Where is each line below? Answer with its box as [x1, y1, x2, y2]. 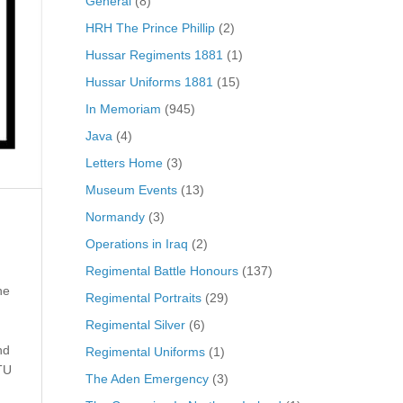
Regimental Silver [85, 317, 185, 332]
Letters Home [85, 155, 163, 170]
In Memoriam [85, 101, 161, 116]
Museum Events [85, 182, 177, 197]
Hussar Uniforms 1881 [85, 74, 213, 89]
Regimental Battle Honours [85, 263, 238, 278]
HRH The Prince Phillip [85, 20, 215, 35]
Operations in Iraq [85, 236, 188, 251]
